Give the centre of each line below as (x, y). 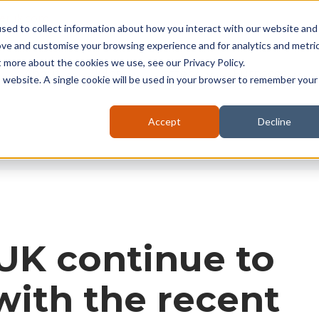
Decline (274, 122)
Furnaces (260, 74)
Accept (164, 122)
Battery (177, 74)
